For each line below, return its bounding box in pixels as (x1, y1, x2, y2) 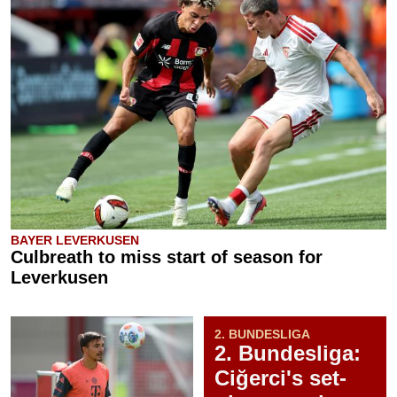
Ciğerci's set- (214, 366, 346, 390)
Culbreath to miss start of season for (11, 247, 323, 267)
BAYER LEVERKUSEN (11, 233, 139, 247)
